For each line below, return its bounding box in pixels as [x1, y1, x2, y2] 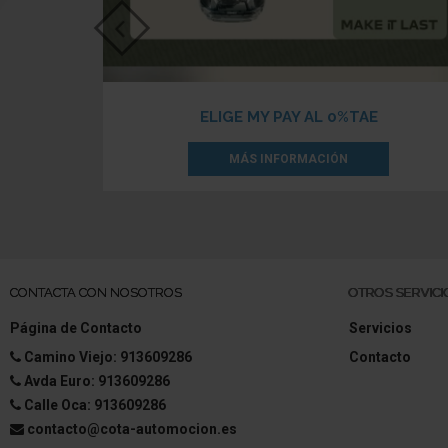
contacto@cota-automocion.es [27, 420, 237, 437]
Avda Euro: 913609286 [24, 372, 170, 389]
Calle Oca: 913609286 [24, 396, 166, 413]
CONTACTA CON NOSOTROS [10, 284, 182, 300]
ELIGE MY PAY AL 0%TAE [199, 107, 378, 126]
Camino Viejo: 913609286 [24, 348, 192, 365]
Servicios [348, 319, 412, 336]
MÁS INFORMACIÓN [229, 151, 349, 166]
